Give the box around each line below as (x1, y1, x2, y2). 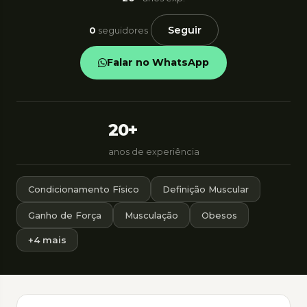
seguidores (97, 25, 148, 36)
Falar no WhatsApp (107, 56, 209, 69)
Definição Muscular (162, 184, 249, 195)
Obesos (201, 210, 237, 221)
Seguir (167, 24, 201, 36)
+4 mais (28, 234, 66, 245)
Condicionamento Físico (28, 184, 139, 195)
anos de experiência (108, 147, 199, 157)
